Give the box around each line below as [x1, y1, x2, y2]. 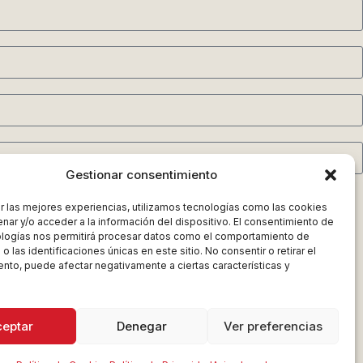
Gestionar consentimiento [66, 167, 218, 182]
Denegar [116, 318, 167, 334]
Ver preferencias [223, 318, 322, 334]
